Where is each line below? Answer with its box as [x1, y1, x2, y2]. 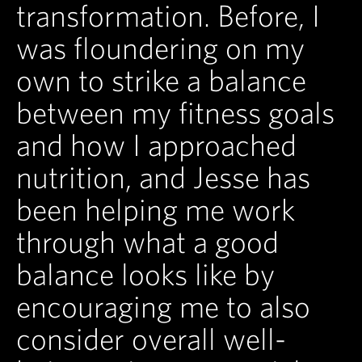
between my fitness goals [16, 95, 335, 130]
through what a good [16, 225, 279, 259]
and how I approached [16, 128, 297, 162]
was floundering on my [16, 31, 305, 65]
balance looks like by [16, 257, 275, 292]
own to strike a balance [16, 63, 306, 98]
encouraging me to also [16, 289, 310, 324]
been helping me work [16, 192, 295, 227]
